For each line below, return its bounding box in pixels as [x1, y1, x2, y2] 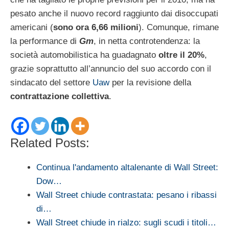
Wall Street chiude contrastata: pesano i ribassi [36, 190, 217, 200]
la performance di [10, 36, 79, 46]
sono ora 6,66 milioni [53, 22, 139, 32]
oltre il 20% [158, 50, 204, 60]
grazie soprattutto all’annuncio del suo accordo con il [10, 63, 211, 74]
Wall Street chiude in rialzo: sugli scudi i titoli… [36, 218, 216, 228]
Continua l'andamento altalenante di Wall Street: [36, 163, 218, 173]
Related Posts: [10, 136, 89, 150]
